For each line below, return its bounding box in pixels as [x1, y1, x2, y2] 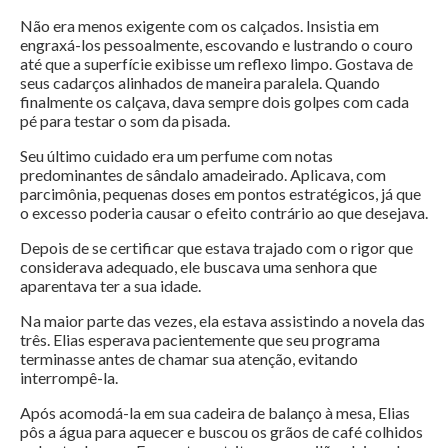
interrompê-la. [20, 368, 118, 388]
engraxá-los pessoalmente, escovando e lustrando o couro [20, 35, 413, 55]
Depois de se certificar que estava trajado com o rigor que [20, 238, 413, 258]
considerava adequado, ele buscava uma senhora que [20, 257, 377, 277]
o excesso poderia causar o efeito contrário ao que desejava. [20, 203, 428, 223]
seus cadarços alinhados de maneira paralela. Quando [20, 73, 380, 93]
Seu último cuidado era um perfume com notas [20, 146, 333, 166]
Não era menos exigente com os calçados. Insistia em [20, 16, 379, 36]
